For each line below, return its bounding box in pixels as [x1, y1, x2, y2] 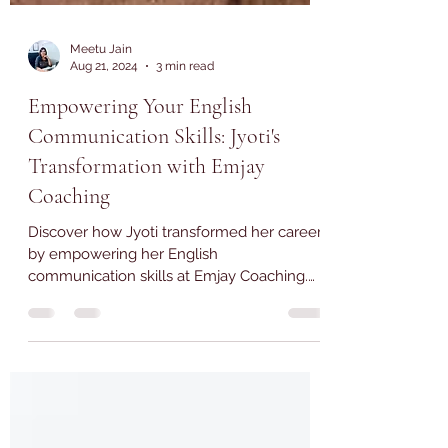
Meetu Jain [70, 130, 132, 144]
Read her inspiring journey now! [28, 377, 246, 395]
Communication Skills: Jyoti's [28, 211, 280, 237]
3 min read [156, 146, 214, 161]
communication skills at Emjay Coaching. [28, 355, 308, 373]
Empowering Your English [28, 181, 252, 207]
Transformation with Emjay [28, 241, 265, 267]
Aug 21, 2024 [70, 146, 138, 161]
